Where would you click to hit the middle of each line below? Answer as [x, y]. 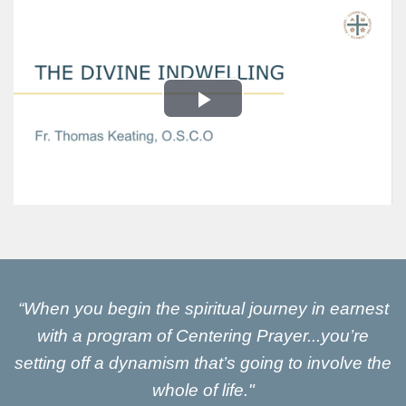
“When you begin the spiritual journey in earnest [203, 309]
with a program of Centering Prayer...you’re [203, 336]
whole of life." [203, 391]
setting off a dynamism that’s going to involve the [203, 363]
